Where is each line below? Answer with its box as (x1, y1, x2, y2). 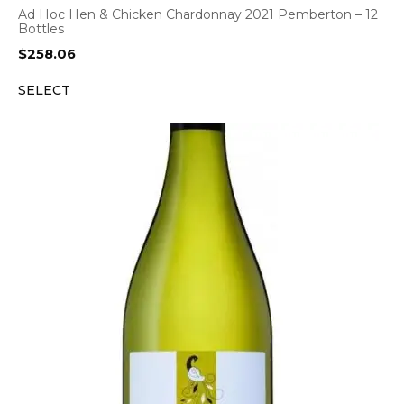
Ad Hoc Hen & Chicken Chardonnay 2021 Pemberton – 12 (18, 5, 378, 23)
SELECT (18, 81, 70, 98)
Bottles (18, 20, 64, 37)
